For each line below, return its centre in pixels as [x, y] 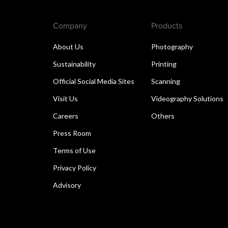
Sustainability [74, 64]
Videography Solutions [188, 98]
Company [70, 25]
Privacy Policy [75, 167]
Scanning [166, 81]
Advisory [67, 185]
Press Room [72, 133]
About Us [68, 46]
